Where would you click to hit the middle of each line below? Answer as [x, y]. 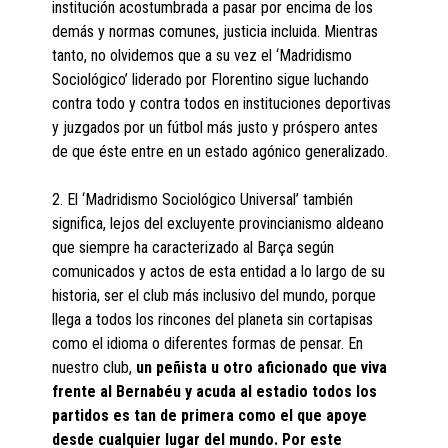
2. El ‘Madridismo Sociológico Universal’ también [203, 200]
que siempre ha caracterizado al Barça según [193, 248]
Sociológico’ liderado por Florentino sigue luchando [211, 80]
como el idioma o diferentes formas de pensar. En [208, 344]
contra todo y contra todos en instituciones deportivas [222, 104]
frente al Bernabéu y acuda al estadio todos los [215, 392]
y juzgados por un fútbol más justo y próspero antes [215, 128]
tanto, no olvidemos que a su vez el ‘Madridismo [202, 56]
